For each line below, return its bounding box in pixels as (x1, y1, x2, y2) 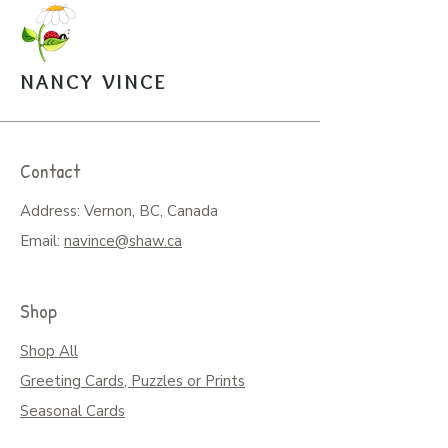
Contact (20, 157, 80, 185)
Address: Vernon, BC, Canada (20, 201, 218, 222)
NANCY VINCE (20, 69, 168, 95)
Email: (20, 231, 64, 252)
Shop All (20, 341, 78, 362)
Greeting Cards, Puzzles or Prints (20, 371, 245, 392)
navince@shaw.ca (64, 231, 182, 252)
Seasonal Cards (20, 401, 125, 422)
